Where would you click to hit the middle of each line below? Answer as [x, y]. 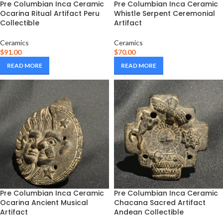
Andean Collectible [149, 212]
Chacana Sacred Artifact [160, 203]
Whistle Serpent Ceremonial [165, 13]
